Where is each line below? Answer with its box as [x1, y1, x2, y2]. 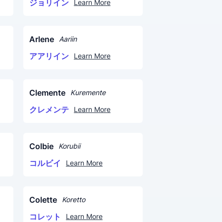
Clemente [29, 88, 65, 98]
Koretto [62, 195, 85, 204]
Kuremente [70, 88, 106, 97]
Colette [29, 195, 57, 205]
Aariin [59, 35, 77, 43]
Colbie [29, 141, 54, 151]
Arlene [29, 34, 54, 44]
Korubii [58, 142, 80, 150]
